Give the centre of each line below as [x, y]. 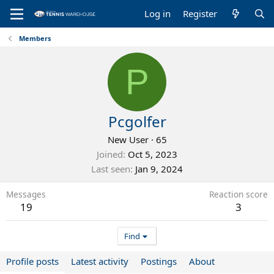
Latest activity [100, 261]
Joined [110, 154]
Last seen [111, 169]
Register [200, 13]
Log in [158, 13]
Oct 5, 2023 [153, 154]
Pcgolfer [137, 121]
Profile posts [32, 261]
